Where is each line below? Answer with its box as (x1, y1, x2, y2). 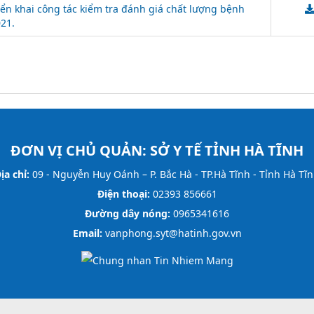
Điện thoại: (97, 186, 150, 200)
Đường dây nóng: (85, 206, 170, 220)
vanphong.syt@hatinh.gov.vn (102, 226, 242, 240)
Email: (72, 226, 102, 240)
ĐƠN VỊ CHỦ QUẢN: (11, 140, 150, 160)
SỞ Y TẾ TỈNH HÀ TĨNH (150, 140, 303, 160)
